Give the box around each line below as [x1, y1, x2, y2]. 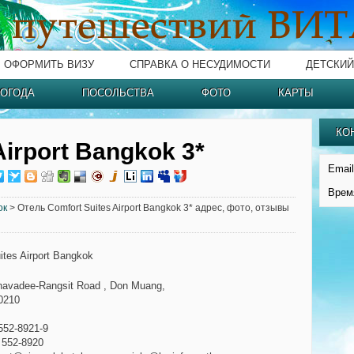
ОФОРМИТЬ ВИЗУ [4, 58, 94, 70]
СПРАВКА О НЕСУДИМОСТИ [130, 58, 270, 70]
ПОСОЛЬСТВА [82, 87, 154, 99]
